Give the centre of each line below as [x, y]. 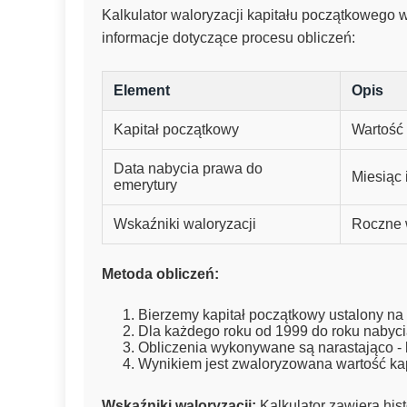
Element [142, 91]
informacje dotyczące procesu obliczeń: [228, 38]
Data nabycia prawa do [188, 169]
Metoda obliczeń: [160, 274]
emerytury [145, 185]
